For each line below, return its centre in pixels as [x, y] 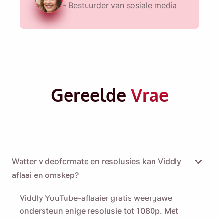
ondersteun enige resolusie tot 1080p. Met [99, 211]
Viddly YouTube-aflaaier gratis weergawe [96, 198]
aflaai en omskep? [45, 175]
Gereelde [91, 95]
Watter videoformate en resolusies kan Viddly [97, 162]
